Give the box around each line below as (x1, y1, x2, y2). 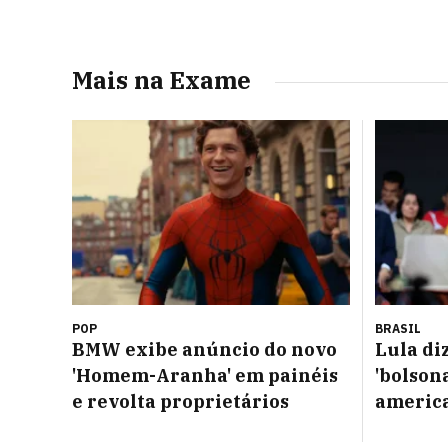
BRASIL (375, 321, 421, 337)
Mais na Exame (72, 64, 251, 96)
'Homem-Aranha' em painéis (72, 364, 338, 388)
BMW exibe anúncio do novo (72, 338, 337, 362)
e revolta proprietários (72, 390, 289, 414)
